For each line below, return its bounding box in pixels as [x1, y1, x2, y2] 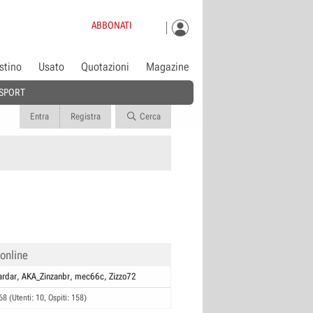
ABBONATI [92, 19, 133, 31]
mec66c [75, 271, 104, 282]
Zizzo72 [109, 271, 136, 282]
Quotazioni [81, 60, 130, 73]
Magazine [146, 60, 189, 73]
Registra [70, 111, 101, 122]
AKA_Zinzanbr [22, 271, 70, 282]
